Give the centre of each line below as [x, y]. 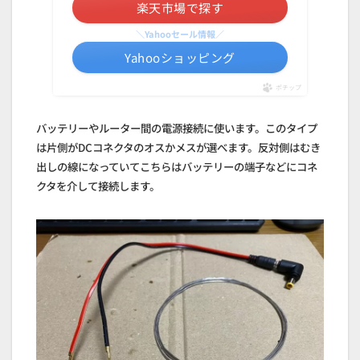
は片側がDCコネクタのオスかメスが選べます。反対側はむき [178, 147]
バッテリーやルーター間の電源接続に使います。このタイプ [177, 128]
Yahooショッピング [180, 58]
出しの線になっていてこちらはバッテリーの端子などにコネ [177, 167]
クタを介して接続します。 [98, 186]
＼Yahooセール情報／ [180, 34]
